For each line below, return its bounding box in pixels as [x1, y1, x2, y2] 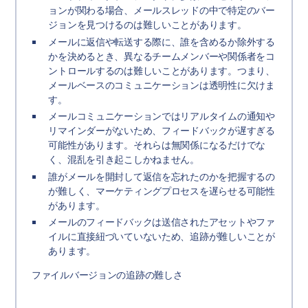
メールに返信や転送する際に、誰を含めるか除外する [48, 35, 275, 48]
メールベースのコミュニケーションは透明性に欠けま [48, 78, 275, 91]
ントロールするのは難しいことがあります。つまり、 [48, 64, 275, 77]
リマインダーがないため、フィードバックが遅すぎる [48, 124, 275, 137]
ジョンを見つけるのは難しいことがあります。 [48, 19, 247, 32]
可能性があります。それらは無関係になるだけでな [48, 139, 265, 152]
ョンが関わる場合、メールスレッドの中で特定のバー [48, 4, 275, 17]
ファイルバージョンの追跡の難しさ [31, 269, 183, 282]
